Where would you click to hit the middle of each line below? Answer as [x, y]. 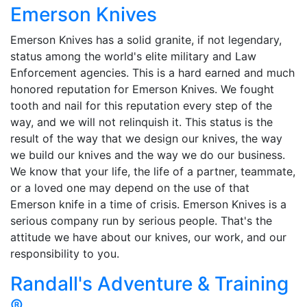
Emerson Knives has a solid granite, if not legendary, [146, 39]
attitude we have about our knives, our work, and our [148, 237]
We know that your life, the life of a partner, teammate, [153, 171]
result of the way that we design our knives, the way [146, 138]
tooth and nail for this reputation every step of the [141, 105]
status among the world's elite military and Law [133, 56]
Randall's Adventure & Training [149, 283]
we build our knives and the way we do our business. [148, 155]
